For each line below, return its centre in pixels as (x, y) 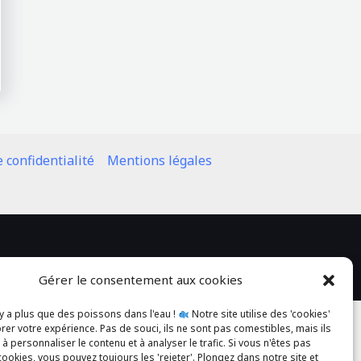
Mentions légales (160, 161)
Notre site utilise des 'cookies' (259, 314)
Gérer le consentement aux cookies (141, 280)
